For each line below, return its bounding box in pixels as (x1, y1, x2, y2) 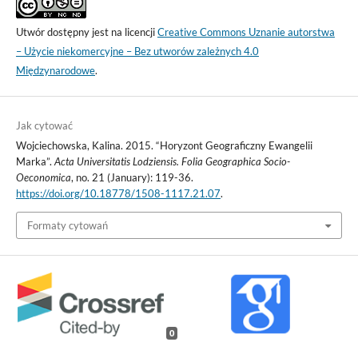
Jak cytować (15, 118, 73, 132)
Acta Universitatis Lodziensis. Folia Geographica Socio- (54, 154, 290, 168)
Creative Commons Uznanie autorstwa (157, 26, 335, 39)
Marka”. (15, 154, 54, 168)
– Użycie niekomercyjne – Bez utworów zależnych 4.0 (15, 45, 259, 58)
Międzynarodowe (15, 64, 95, 78)
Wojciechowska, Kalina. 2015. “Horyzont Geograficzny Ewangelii (15, 138, 312, 152)
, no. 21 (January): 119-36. (70, 170, 193, 184)
